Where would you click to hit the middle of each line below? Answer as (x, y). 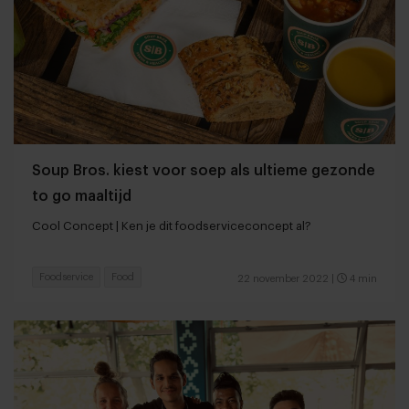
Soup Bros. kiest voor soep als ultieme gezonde (204, 170)
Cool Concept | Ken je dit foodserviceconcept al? (172, 225)
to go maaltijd (82, 196)
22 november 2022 (283, 278)
